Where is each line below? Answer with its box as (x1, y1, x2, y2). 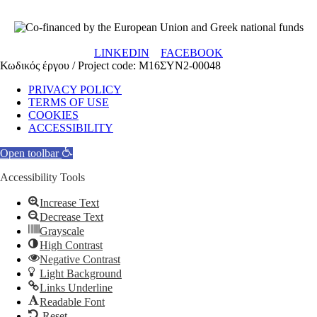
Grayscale (40, 224, 84, 237)
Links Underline (40, 281, 113, 294)
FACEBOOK (161, 46, 223, 59)
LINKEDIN (94, 46, 149, 59)
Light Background (40, 267, 122, 279)
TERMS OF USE (28, 96, 109, 108)
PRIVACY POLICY (28, 83, 122, 96)
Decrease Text (40, 210, 103, 223)
